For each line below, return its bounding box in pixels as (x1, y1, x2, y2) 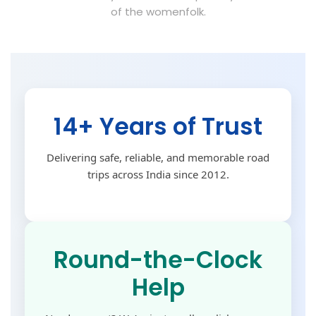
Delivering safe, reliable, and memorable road (47, 150, 269, 164)
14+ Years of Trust (54, 110, 262, 143)
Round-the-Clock (54, 243, 262, 276)
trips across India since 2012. (87, 167, 229, 181)
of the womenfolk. (110, 4, 206, 19)
